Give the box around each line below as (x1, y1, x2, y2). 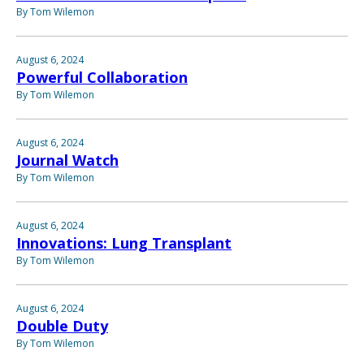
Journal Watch (16, 149, 119, 170)
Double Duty (16, 315, 108, 336)
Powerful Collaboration (16, 67, 188, 87)
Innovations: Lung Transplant (16, 232, 232, 253)
